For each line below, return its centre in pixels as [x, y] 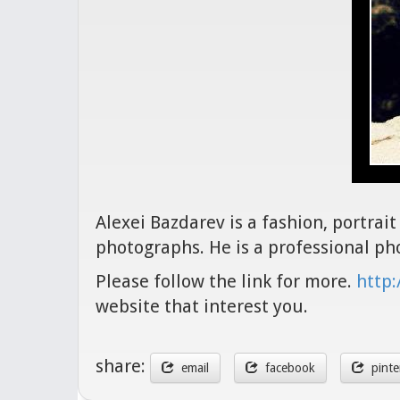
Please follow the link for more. [226, 281]
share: [123, 367]
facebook [287, 368]
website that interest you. [202, 306]
